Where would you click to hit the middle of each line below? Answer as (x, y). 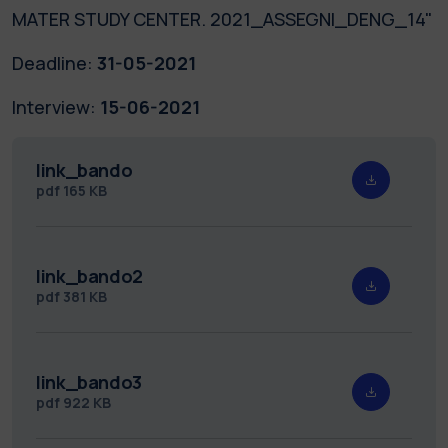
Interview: (54, 106)
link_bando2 (90, 275)
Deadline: (52, 62)
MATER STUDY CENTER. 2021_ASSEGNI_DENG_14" (222, 18)
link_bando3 (89, 381)
